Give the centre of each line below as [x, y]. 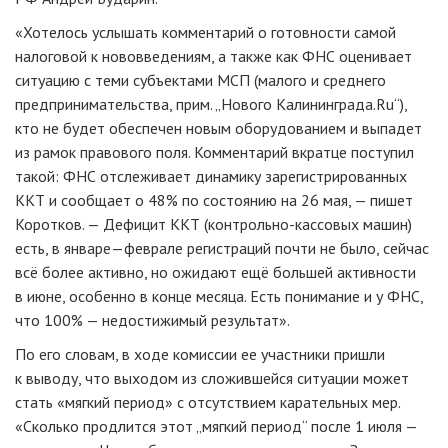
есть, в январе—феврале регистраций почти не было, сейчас [222, 248]
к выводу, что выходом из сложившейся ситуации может [212, 378]
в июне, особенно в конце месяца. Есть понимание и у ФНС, [219, 296]
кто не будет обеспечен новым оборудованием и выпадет [218, 128]
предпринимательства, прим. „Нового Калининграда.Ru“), [211, 104]
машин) [385, 224]
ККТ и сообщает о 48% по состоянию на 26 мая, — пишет [214, 200]
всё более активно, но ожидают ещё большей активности [215, 272]
